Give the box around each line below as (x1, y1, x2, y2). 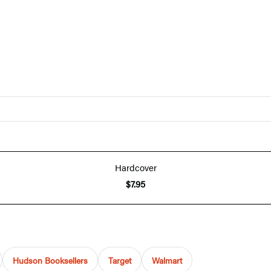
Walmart (152, 253, 182, 266)
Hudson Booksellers (13, 253, 88, 266)
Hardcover (114, 160, 157, 174)
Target (108, 253, 131, 266)
